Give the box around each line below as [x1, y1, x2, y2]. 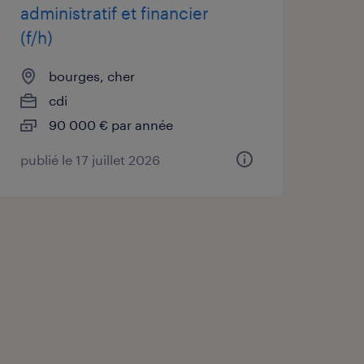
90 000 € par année [48, 116, 173, 132]
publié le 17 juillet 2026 [19, 151, 160, 167]
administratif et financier [19, 2, 209, 23]
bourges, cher [48, 67, 135, 84]
